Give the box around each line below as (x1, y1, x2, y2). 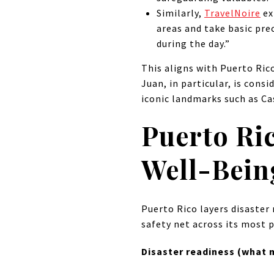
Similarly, (156, 7, 204, 20)
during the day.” (156, 37, 232, 50)
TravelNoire (204, 7, 261, 20)
